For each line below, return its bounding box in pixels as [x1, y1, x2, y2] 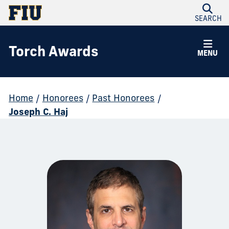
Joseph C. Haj [8, 106, 68, 118]
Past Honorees [92, 92, 155, 104]
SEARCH [195, 14, 222, 23]
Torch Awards [8, 42, 98, 60]
